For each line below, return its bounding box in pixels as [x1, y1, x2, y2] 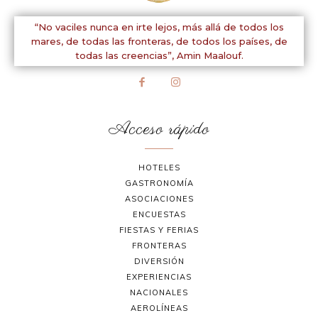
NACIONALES [130, 287, 188, 298]
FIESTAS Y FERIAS [119, 225, 199, 236]
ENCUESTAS [132, 209, 186, 220]
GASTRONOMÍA [124, 178, 194, 189]
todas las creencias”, [75, 49, 177, 61]
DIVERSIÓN [133, 256, 185, 267]
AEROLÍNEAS [130, 303, 188, 314]
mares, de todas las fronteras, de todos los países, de [31, 35, 287, 47]
